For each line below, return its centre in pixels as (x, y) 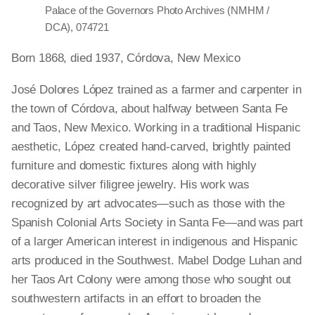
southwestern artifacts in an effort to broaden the (136, 298)
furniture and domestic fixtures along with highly (134, 166)
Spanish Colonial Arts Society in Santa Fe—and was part (157, 223)
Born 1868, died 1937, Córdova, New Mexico (126, 58)
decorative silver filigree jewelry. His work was (130, 185)
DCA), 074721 (77, 27)
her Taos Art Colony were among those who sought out (152, 279)
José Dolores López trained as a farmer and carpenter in (156, 90)
